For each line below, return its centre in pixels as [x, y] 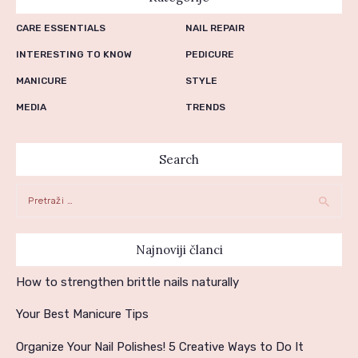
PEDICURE [209, 55]
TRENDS [205, 107]
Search [179, 159]
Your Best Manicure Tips [82, 314]
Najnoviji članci [179, 249]
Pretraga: [38, 192]
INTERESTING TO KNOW [74, 55]
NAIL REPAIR [215, 28]
